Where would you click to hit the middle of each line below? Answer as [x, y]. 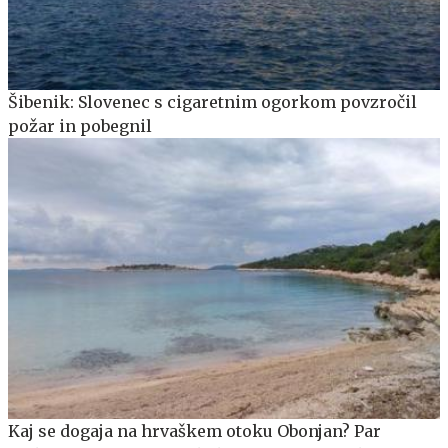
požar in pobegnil [80, 126]
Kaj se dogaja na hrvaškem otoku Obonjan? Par [194, 431]
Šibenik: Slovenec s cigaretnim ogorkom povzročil [212, 102]
